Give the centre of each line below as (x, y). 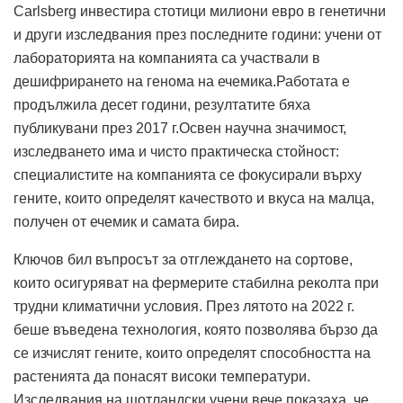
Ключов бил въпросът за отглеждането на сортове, (183, 259)
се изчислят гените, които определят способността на (192, 353)
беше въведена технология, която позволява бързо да (196, 329)
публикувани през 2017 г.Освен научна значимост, (180, 128)
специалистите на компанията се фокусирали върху (188, 175)
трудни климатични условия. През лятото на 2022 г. (184, 306)
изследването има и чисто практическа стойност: (176, 151)
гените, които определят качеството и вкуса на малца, (194, 198)
